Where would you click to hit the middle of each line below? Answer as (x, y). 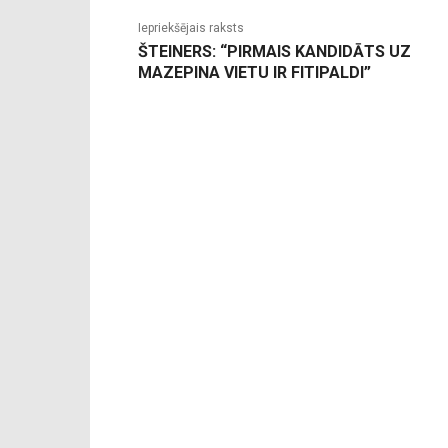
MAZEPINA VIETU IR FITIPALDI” (254, 73)
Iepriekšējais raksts (191, 28)
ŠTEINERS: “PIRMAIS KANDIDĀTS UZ (274, 52)
